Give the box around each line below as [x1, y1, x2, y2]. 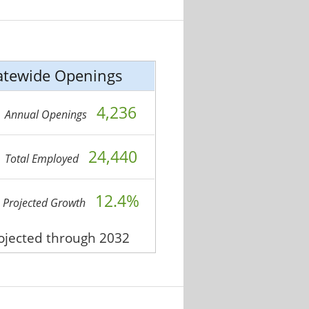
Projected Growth [2, 195, 88, 211]
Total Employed [4, 151, 81, 167]
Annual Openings [5, 107, 90, 123]
